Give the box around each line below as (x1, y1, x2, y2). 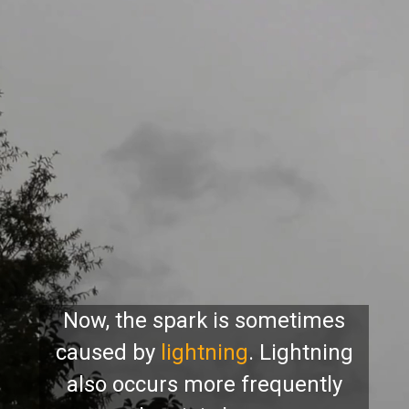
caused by (55, 339, 161, 365)
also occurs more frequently (66, 371, 342, 397)
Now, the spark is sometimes (63, 307, 346, 333)
